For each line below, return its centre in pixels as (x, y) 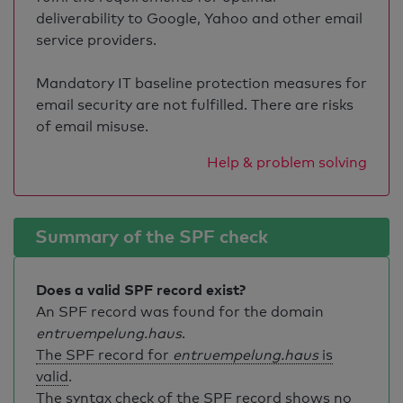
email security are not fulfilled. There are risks (195, 105)
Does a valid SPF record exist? (141, 290)
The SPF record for (104, 355)
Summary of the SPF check (152, 236)
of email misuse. (92, 126)
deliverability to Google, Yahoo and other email (199, 18)
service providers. (96, 40)
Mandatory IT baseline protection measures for (201, 83)
